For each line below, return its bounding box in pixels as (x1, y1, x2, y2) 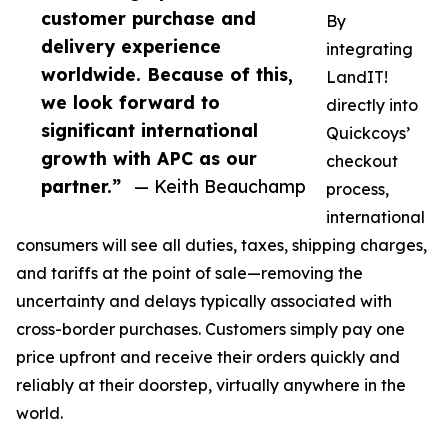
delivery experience (41, 35, 221, 58)
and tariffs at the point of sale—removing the (16, 263, 363, 284)
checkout (326, 151, 398, 172)
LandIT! (326, 67, 388, 88)
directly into (326, 95, 418, 116)
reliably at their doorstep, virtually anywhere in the (16, 375, 406, 396)
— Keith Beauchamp (134, 175, 306, 198)
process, (326, 179, 389, 200)
